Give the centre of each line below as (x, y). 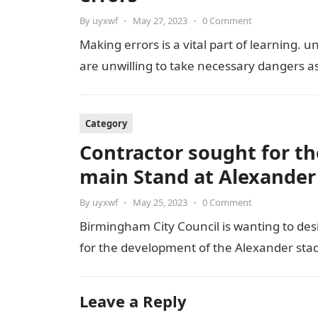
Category (106, 124)
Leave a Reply (133, 301)
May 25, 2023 (160, 202)
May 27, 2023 (160, 21)
